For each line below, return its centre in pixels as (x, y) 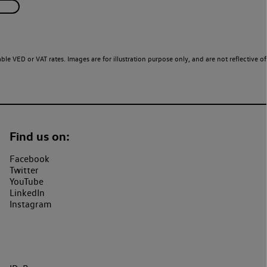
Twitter (24, 170)
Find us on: (40, 136)
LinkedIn (27, 193)
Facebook (30, 159)
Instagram (31, 204)
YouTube (27, 181)
